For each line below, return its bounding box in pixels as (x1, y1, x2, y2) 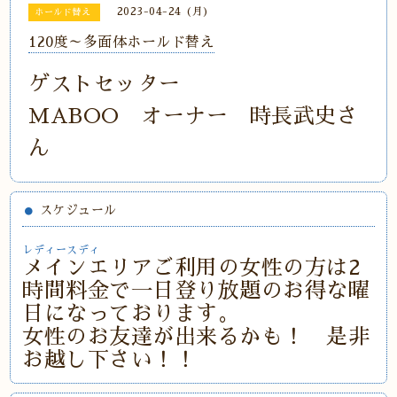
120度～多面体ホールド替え (28, 35, 215, 51)
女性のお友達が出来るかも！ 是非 (22, 326, 370, 348)
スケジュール (39, 204, 117, 217)
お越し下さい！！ (22, 349, 197, 371)
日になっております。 (22, 303, 240, 325)
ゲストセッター (28, 74, 181, 96)
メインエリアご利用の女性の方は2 (22, 257, 362, 279)
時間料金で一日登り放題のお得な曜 (22, 280, 370, 302)
